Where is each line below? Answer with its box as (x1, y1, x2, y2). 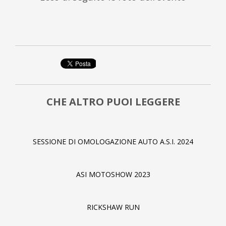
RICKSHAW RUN (86, 202, 140, 212)
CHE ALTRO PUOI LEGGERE (46, 95, 180, 109)
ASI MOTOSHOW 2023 (76, 169, 150, 180)
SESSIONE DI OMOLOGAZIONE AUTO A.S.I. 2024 (33, 137, 193, 147)
